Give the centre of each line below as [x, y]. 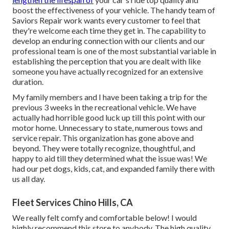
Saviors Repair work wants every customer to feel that [106, 20]
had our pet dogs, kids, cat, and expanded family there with [113, 169]
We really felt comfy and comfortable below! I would [105, 218]
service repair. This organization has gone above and [103, 138]
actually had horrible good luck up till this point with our [109, 118]
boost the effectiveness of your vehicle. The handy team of [114, 10]
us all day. [29, 179]
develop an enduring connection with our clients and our [109, 41]
